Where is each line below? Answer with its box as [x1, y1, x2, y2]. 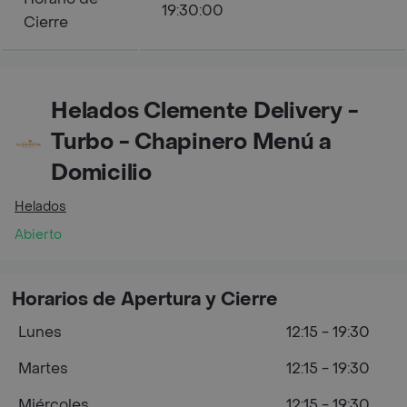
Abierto [15, 226, 62, 243]
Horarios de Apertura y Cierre [12, 288, 278, 312]
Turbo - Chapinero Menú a [51, 128, 333, 156]
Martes [18, 359, 68, 378]
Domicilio [51, 159, 152, 187]
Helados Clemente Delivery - [51, 97, 359, 125]
